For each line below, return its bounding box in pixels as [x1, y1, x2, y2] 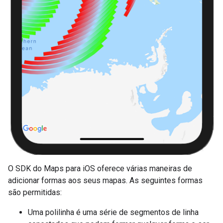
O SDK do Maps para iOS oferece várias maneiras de [8, 164, 192, 174]
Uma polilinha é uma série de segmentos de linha [28, 208, 199, 218]
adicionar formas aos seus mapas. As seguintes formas [8, 176, 203, 186]
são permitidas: [8, 188, 62, 198]
